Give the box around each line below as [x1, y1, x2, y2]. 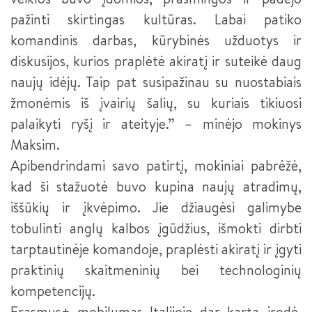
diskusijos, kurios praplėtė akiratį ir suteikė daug [10, 51, 302, 70]
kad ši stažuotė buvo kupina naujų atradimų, [10, 176, 302, 196]
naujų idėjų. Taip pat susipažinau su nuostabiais [10, 72, 302, 91]
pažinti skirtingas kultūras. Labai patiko [10, 9, 302, 29]
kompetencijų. [10, 281, 95, 300]
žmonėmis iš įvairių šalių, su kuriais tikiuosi [10, 93, 302, 112]
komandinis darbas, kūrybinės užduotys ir [10, 30, 302, 49]
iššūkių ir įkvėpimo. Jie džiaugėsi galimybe [10, 197, 302, 217]
